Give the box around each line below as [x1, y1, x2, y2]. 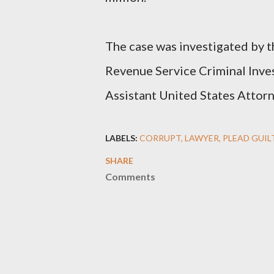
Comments [105, 171, 155, 182]
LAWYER [185, 133, 219, 143]
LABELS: [105, 133, 138, 143]
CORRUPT [139, 133, 181, 143]
